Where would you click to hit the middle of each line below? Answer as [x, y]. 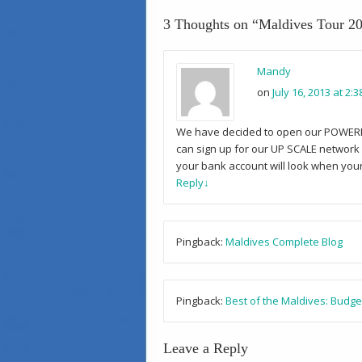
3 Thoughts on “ [211, 24]
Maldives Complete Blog [284, 242]
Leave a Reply [206, 348]
